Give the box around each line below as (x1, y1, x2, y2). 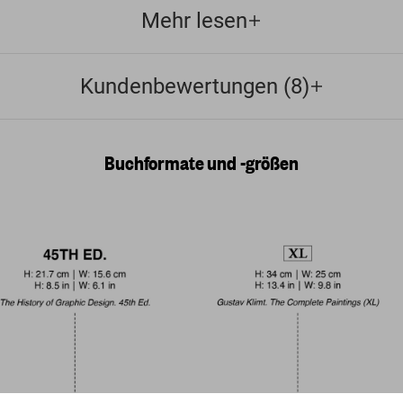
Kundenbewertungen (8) (79, 74, 309, 100)
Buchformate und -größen (104, 149, 299, 176)
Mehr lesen (141, 8, 247, 34)
